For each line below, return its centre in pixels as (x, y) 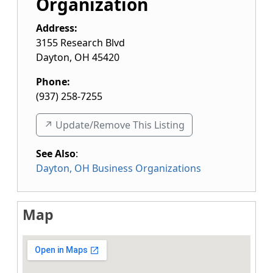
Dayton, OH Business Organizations (119, 168)
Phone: (53, 82)
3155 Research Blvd (80, 43)
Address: (57, 28)
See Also (56, 154)
